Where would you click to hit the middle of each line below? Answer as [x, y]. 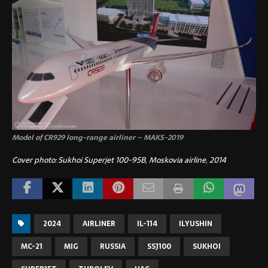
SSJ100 [159, 246]
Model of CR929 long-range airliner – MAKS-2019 [98, 137]
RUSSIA [113, 246]
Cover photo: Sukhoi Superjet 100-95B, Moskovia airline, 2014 [119, 160]
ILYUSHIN [196, 223]
